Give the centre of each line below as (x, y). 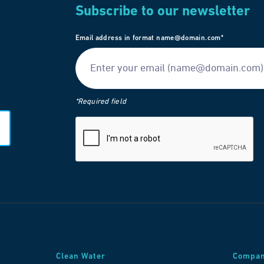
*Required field (100, 102)
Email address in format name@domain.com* (149, 39)
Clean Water (80, 257)
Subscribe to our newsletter (162, 12)
